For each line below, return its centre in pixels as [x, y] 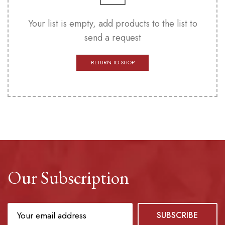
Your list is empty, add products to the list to [113, 24]
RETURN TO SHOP [113, 62]
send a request [113, 38]
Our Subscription [68, 177]
